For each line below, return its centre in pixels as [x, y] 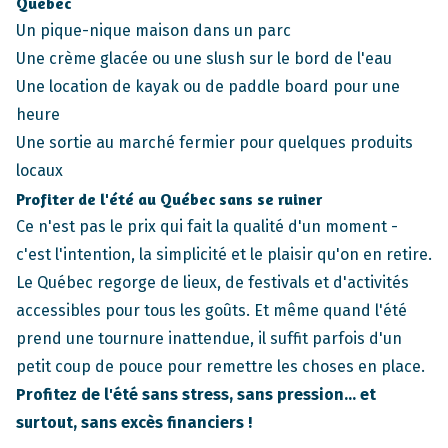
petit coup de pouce [89, 367]
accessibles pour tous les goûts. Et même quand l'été [211, 311]
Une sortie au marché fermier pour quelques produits [214, 143]
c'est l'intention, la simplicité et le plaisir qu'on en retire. [224, 255]
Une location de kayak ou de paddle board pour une [208, 87]
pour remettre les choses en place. [294, 367]
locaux [39, 171]
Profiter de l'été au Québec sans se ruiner [169, 199]
